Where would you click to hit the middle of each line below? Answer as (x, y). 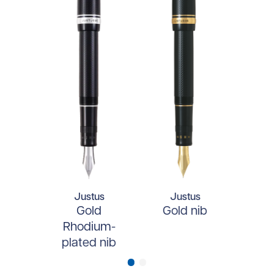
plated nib (89, 243)
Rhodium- (89, 227)
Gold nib (185, 211)
